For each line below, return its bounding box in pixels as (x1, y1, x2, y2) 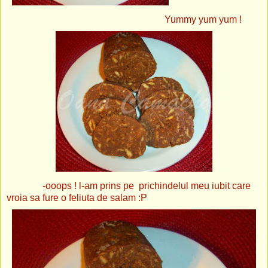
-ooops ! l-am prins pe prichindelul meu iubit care (7, 180, 251, 191)
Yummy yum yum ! (7, 14, 242, 25)
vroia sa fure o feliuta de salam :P (7, 192, 147, 203)
